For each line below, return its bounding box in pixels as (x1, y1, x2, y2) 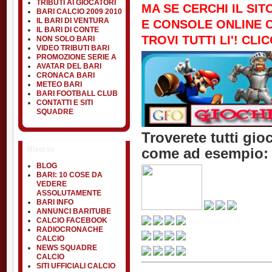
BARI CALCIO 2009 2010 (36, 7, 122, 16)
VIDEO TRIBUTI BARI (36, 44, 109, 52)
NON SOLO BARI (36, 35, 95, 43)
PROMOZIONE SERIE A (36, 53, 117, 61)
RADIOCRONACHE (36, 225, 103, 234)
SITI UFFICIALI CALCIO (36, 262, 115, 270)
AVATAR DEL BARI (36, 62, 101, 70)
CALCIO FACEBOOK (36, 216, 107, 225)
